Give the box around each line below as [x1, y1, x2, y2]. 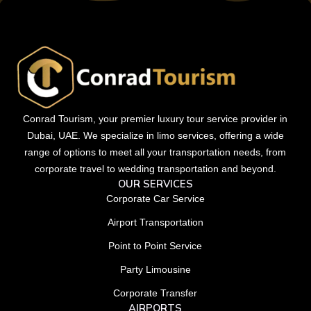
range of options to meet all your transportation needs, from [24, 146, 287, 158]
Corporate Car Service [106, 193, 205, 205]
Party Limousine [119, 264, 191, 276]
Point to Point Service [108, 240, 203, 252]
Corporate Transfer [113, 287, 198, 299]
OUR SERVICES [117, 177, 193, 191]
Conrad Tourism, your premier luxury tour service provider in [23, 113, 288, 125]
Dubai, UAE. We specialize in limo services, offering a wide [26, 130, 284, 142]
